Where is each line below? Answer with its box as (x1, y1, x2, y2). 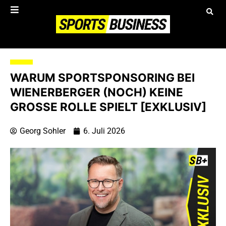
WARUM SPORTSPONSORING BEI (10, 71, 195, 85)
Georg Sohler (20, 126, 66, 136)
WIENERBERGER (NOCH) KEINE (10, 85, 183, 99)
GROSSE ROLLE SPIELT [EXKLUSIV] (10, 100, 202, 114)
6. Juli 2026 (83, 126, 125, 136)
